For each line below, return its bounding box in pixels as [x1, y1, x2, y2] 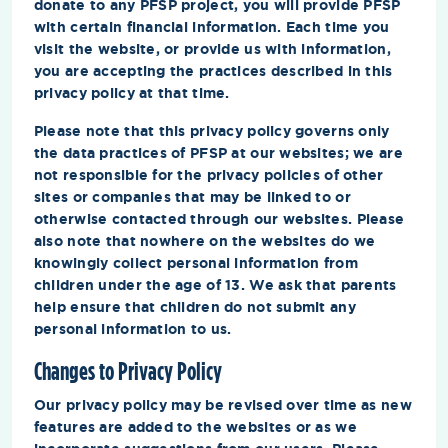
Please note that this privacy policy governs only [33, 121, 390, 140]
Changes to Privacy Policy [33, 355, 222, 386]
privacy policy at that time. [33, 83, 230, 102]
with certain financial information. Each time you [33, 17, 390, 36]
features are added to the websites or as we [33, 417, 357, 436]
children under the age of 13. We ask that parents [33, 275, 397, 294]
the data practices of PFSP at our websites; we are [33, 143, 403, 162]
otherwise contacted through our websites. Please [33, 209, 405, 228]
